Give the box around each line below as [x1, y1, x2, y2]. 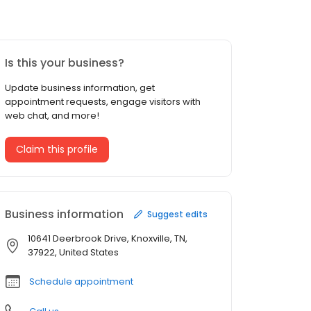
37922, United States [28, 246, 119, 260]
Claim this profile [16, 142, 98, 157]
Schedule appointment [29, 275, 133, 289]
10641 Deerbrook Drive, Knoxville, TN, [28, 232, 187, 246]
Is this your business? [5, 55, 124, 72]
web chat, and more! [5, 109, 99, 123]
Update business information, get [5, 81, 155, 95]
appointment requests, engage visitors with [5, 95, 201, 109]
